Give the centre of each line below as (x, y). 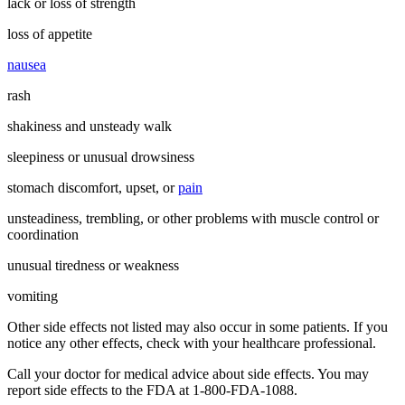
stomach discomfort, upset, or (93, 187)
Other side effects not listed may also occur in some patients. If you (198, 326)
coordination (43, 234)
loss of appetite (50, 33)
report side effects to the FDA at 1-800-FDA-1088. (152, 390)
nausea (27, 64)
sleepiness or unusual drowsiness (101, 156)
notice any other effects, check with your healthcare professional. (192, 343)
